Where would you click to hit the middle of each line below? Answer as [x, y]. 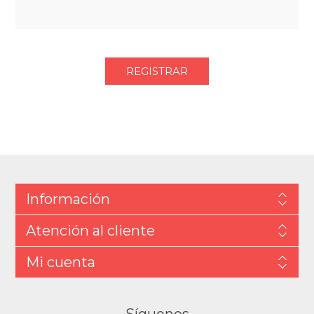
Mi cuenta [60, 262]
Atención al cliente [90, 231]
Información [68, 199]
